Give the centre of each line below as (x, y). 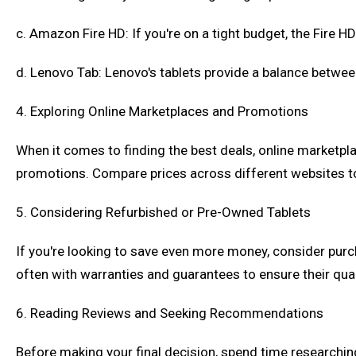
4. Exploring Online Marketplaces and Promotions (162, 111)
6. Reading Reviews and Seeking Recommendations (170, 313)
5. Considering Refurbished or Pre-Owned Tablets (163, 212)
